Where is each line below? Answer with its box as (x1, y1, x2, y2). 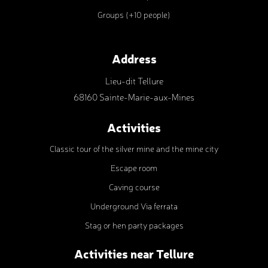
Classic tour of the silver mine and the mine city (50, 143, 218, 154)
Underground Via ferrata (90, 200, 178, 211)
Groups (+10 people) (98, 9, 170, 20)
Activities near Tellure (74, 245, 194, 261)
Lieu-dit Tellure (105, 74, 163, 87)
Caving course (108, 181, 160, 192)
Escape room (111, 162, 157, 173)
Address (111, 50, 157, 66)
